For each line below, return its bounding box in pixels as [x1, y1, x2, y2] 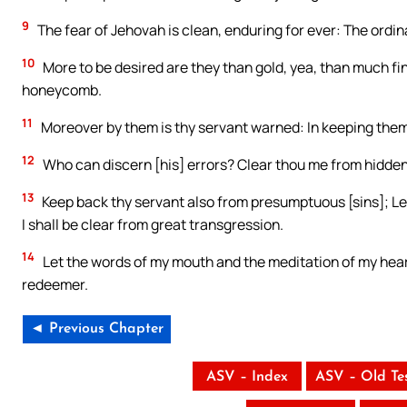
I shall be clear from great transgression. [22, 213, 283, 234]
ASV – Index [205, 369, 288, 384]
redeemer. [22, 273, 88, 294]
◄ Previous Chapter [30, 321, 164, 336]
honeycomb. [22, 80, 102, 101]
